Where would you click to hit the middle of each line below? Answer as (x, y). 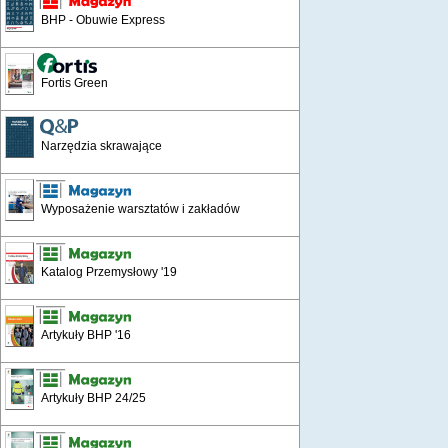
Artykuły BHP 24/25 (93, 398)
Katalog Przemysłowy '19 (109, 272)
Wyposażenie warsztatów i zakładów (140, 209)
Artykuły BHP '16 (86, 335)
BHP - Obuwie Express (103, 20)
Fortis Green (74, 83)
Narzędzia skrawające (101, 146)
